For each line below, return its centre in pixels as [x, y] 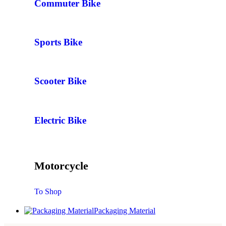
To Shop [48, 192]
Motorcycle [61, 165]
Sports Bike [58, 42]
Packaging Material [125, 211]
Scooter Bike [60, 81]
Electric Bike [60, 120]
